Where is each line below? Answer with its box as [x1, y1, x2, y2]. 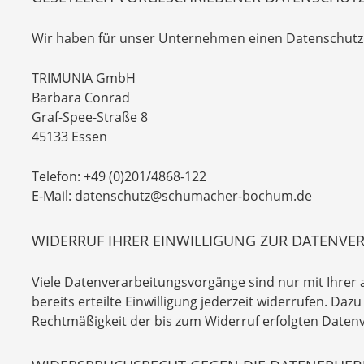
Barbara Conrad [32, 89, 130, 106]
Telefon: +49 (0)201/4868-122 [32, 167, 206, 185]
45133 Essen [32, 128, 107, 145]
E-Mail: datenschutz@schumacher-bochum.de [32, 187, 312, 205]
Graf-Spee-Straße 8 [32, 108, 148, 126]
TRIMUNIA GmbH [32, 69, 136, 87]
